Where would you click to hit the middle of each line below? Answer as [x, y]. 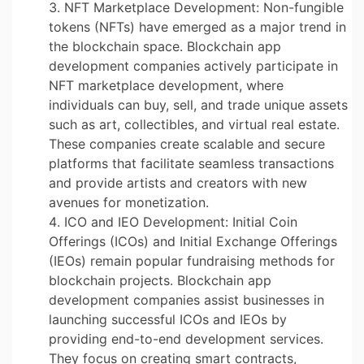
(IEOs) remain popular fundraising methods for [192, 260]
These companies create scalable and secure [187, 143]
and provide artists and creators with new [178, 182]
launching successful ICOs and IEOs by [168, 319]
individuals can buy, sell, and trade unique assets [198, 104]
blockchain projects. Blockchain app [160, 280]
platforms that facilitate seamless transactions [191, 163]
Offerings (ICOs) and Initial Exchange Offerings [193, 241]
